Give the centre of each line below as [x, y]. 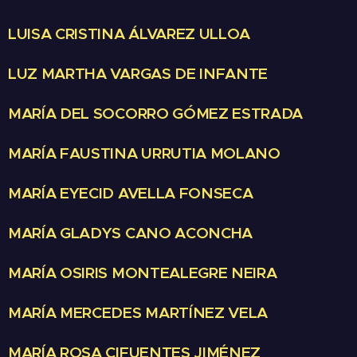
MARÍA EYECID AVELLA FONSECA [131, 193]
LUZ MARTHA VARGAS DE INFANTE [138, 74]
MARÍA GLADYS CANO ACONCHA [130, 233]
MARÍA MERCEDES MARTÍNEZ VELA [138, 313]
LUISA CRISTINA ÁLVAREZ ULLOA [129, 34]
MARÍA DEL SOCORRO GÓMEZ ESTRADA [156, 114]
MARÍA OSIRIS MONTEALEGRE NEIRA [143, 273]
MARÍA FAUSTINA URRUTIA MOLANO [144, 153]
